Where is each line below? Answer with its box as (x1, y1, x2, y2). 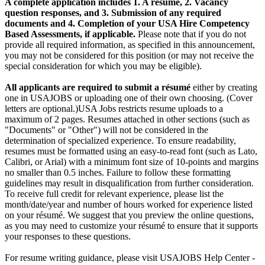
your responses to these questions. (5, 231, 131, 242)
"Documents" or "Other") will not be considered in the (5, 125, 208, 135)
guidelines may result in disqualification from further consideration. (5, 178, 254, 189)
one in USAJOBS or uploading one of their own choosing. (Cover (5, 93, 253, 104)
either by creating (190, 82, 257, 93)
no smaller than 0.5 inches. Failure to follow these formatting (5, 167, 231, 178)
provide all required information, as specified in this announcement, (5, 40, 255, 50)
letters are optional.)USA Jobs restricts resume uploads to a (5, 104, 223, 114)
